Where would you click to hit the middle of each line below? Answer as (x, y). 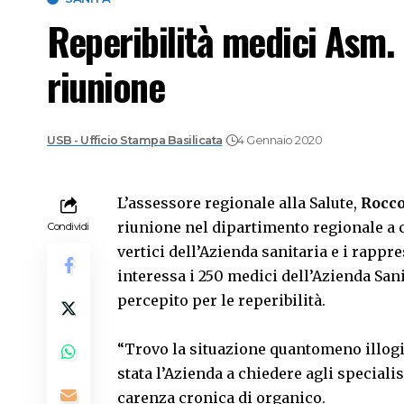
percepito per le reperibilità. (221, 300)
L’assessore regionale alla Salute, (239, 202)
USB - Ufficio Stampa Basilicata (135, 141)
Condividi (69, 226)
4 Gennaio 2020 (280, 141)
